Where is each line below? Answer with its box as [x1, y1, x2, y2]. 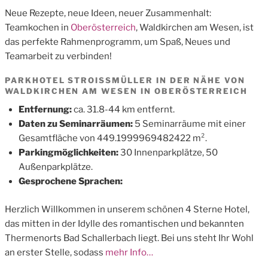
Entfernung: [18, 104, 74, 115]
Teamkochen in [5, 22, 71, 33]
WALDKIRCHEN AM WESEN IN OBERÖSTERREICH [5, 86, 248, 96]
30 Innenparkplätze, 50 [120, 147, 218, 158]
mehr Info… [103, 246, 153, 258]
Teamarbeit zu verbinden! [5, 50, 112, 62]
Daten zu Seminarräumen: [18, 118, 135, 129]
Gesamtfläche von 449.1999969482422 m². [18, 133, 207, 144]
